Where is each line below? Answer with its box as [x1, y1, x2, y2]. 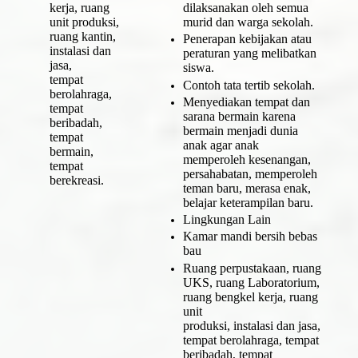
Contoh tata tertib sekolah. [182, 78, 315, 92]
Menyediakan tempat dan [182, 94, 310, 109]
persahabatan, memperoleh [182, 166, 317, 181]
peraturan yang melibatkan [182, 46, 316, 61]
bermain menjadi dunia [182, 123, 298, 137]
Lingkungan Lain [182, 213, 271, 227]
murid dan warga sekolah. [182, 15, 313, 30]
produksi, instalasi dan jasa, [182, 318, 320, 332]
